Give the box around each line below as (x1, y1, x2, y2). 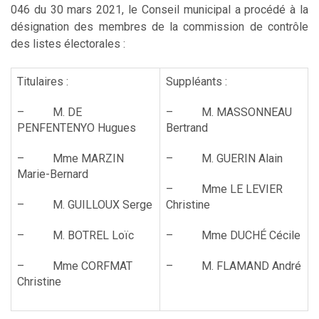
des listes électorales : (11, 36, 125, 51)
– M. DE (17, 105, 82, 119)
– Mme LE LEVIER (166, 182, 283, 196)
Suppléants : (166, 74, 227, 88)
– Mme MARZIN (17, 151, 124, 165)
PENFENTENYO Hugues (17, 120, 136, 135)
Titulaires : (17, 74, 68, 88)
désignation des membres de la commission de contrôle (11, 19, 308, 33)
